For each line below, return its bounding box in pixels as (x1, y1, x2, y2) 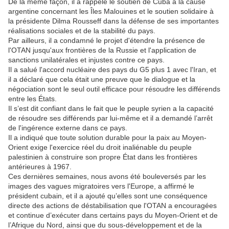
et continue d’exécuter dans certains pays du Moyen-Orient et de (8, 211, 218, 219)
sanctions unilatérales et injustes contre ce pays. (8, 56, 165, 64)
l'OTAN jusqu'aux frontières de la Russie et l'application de (8, 46, 196, 54)
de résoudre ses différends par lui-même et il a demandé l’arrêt (8, 114, 213, 122)
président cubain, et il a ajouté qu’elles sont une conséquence (8, 192, 208, 200)
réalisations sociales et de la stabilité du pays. (8, 27, 155, 35)
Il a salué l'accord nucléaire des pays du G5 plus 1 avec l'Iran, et (8, 65, 216, 74)
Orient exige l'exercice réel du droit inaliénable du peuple (8, 143, 192, 151)
